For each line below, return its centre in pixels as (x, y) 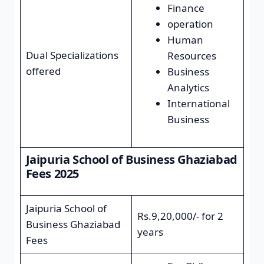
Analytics (188, 87)
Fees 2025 (52, 173)
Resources (192, 55)
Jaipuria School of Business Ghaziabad (131, 159)
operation (190, 24)
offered (43, 71)
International (198, 103)
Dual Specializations (72, 55)
